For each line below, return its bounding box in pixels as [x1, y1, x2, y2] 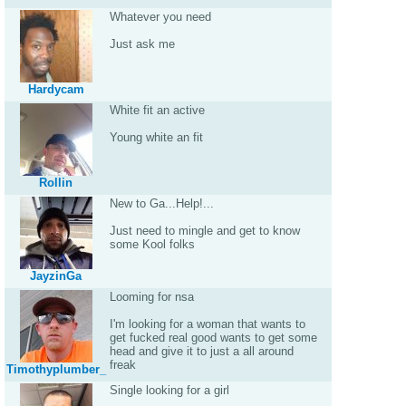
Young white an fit [109, 130, 203, 144]
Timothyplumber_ [5, 362, 106, 376]
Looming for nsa [109, 290, 194, 304]
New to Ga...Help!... [109, 197, 214, 210]
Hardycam [27, 82, 84, 96]
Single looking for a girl [109, 383, 229, 397]
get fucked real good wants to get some [109, 331, 317, 344]
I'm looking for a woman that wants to [109, 317, 305, 331]
